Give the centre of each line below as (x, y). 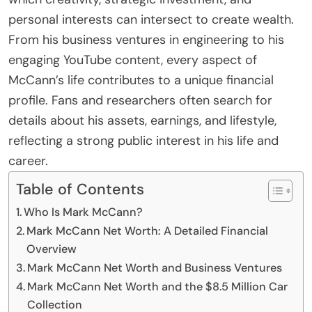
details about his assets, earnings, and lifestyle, (142, 120)
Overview (52, 249)
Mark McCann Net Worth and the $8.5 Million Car (158, 286)
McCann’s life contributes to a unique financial (141, 80)
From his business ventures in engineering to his (146, 39)
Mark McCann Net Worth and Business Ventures (155, 267)
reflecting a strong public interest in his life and (143, 140)
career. (28, 161)
